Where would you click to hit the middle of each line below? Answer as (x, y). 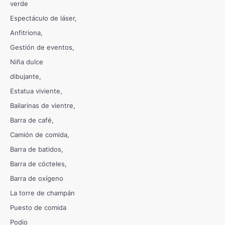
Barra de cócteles (37, 164)
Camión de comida (39, 135)
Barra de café (31, 120)
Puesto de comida (38, 208)
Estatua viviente (35, 91)
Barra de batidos (36, 149)
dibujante (25, 77)
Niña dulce (27, 62)
